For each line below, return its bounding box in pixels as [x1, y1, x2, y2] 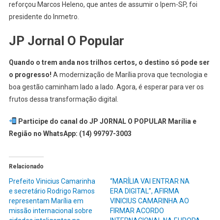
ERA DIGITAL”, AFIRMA [110, 187, 179, 195]
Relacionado [8, 163, 44, 170]
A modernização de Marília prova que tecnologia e [51, 71, 208, 79]
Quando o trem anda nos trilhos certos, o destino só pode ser [8, 58, 210, 67]
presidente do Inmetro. [8, 13, 79, 21]
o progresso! [8, 71, 52, 79]
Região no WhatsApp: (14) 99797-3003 [8, 130, 132, 138]
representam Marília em [8, 197, 83, 205]
